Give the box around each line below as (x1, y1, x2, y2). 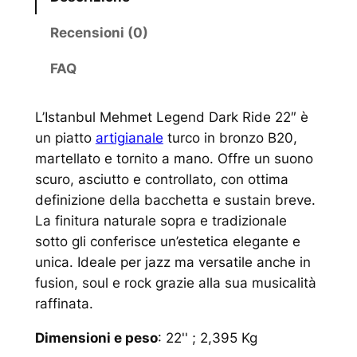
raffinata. (34, 296, 93, 312)
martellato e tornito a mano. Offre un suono (34, 151, 313, 167)
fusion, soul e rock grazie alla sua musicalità (34, 275, 316, 292)
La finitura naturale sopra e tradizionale (34, 213, 287, 229)
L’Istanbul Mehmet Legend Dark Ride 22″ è (34, 109, 308, 126)
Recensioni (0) (49, 25, 148, 41)
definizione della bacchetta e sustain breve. (34, 192, 316, 209)
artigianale (95, 130, 163, 147)
